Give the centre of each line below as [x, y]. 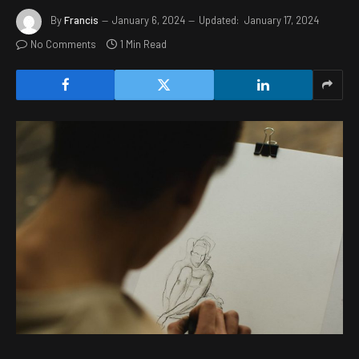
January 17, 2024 [282, 20]
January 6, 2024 [149, 20]
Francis [81, 20]
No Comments [63, 44]
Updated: [219, 20]
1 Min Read [143, 44]
